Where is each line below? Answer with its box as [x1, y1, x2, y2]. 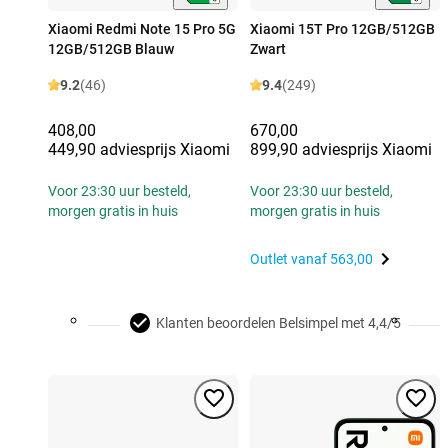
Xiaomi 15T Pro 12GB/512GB [250, 21, 435, 38]
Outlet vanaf [250, 251, 330, 268]
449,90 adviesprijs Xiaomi [48, 140, 230, 160]
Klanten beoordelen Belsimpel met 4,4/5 [155, 315, 401, 332]
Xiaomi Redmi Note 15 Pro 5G [48, 21, 236, 38]
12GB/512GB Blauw [48, 41, 174, 58]
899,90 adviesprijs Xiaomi [250, 140, 432, 160]
